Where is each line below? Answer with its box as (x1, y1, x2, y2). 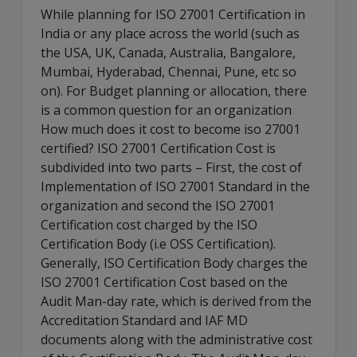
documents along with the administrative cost (41, 330, 312, 348)
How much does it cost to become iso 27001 (41, 120, 300, 138)
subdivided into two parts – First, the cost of (41, 158, 302, 176)
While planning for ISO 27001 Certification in (41, 5, 305, 23)
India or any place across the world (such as (41, 24, 300, 42)
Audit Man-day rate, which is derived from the (41, 292, 312, 310)
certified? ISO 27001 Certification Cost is (41, 139, 276, 157)
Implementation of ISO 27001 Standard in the (41, 177, 310, 195)
